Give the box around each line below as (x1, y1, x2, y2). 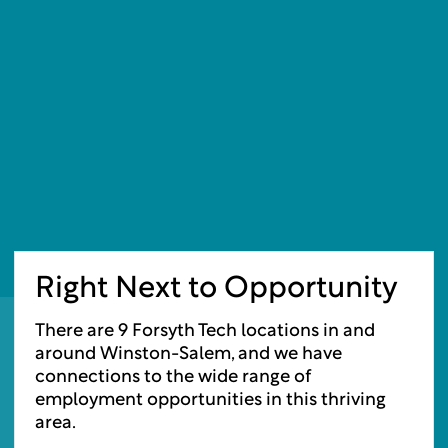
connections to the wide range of (35, 367, 311, 387)
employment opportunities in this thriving (35, 390, 386, 410)
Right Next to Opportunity (35, 273, 398, 305)
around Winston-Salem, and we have (35, 344, 342, 364)
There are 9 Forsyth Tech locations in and (35, 321, 375, 341)
